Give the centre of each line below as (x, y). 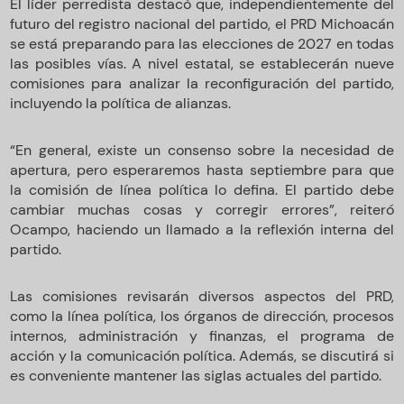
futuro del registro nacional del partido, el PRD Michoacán (202, 24)
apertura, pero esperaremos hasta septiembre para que (202, 170)
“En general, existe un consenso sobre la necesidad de (202, 150)
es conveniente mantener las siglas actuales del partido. (196, 376)
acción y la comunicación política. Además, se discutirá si (202, 356)
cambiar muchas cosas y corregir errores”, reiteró (202, 210)
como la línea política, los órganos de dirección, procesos (202, 316)
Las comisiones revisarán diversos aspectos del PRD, (202, 296)
